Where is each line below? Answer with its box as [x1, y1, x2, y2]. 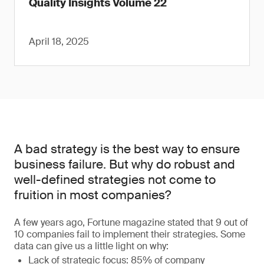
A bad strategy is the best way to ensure [14, 141, 240, 157]
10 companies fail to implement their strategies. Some [14, 228, 245, 240]
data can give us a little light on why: [14, 240, 169, 252]
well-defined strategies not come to [14, 171, 216, 188]
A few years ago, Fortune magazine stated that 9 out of [14, 216, 248, 229]
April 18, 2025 [29, 35, 89, 48]
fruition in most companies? [14, 187, 171, 203]
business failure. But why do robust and [14, 156, 235, 173]
